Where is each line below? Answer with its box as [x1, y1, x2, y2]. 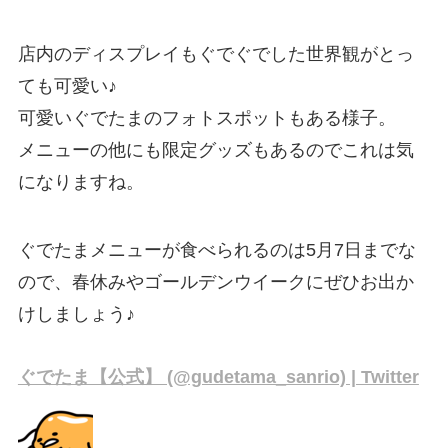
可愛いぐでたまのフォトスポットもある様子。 [17, 107, 396, 128]
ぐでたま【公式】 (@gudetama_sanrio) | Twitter [17, 367, 419, 388]
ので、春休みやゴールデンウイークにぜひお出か [17, 271, 414, 292]
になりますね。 [17, 171, 144, 192]
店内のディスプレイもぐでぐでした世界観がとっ [17, 43, 414, 64]
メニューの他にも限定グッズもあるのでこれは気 [17, 139, 414, 160]
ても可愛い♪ [17, 75, 117, 96]
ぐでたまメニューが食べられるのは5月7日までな [17, 239, 416, 260]
